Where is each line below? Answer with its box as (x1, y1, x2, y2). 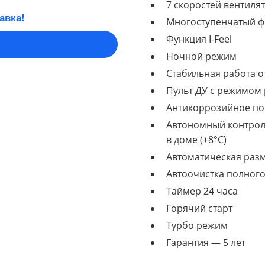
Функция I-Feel (166, 33, 232, 46)
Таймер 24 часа (166, 185, 238, 198)
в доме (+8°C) (166, 133, 227, 146)
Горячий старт (166, 202, 232, 215)
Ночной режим (166, 50, 237, 63)
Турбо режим (166, 219, 228, 232)
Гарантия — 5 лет (166, 236, 245, 249)
